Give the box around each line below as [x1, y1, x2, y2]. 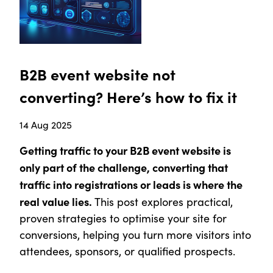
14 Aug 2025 [19, 118, 72, 132]
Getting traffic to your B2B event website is [19, 143, 231, 158]
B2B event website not [19, 63, 175, 85]
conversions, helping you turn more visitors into [19, 227, 251, 243]
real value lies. [19, 194, 92, 210]
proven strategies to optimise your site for [19, 211, 227, 226]
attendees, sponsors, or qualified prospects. [19, 244, 235, 259]
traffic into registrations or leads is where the [19, 177, 243, 193]
